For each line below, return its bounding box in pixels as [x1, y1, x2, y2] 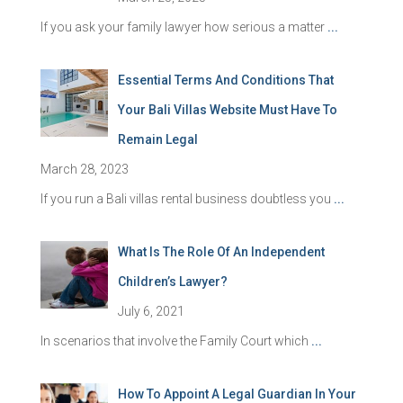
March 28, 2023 [40, 162, 129, 176]
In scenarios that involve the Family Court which [40, 334, 311, 348]
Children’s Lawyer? [117, 274, 228, 289]
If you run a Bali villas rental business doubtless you [40, 192, 334, 206]
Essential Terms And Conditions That [117, 73, 334, 87]
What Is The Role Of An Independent [117, 245, 325, 259]
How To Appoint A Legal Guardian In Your [117, 387, 356, 401]
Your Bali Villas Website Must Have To [117, 103, 337, 117]
